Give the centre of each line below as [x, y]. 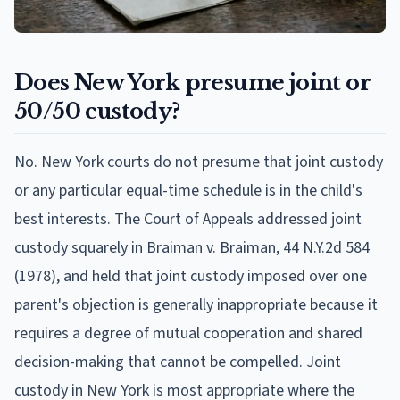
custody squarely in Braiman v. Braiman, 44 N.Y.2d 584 [192, 247]
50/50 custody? [97, 111]
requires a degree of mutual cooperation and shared [188, 333]
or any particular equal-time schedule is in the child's [188, 190]
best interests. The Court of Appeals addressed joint [188, 219]
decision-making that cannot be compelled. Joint [178, 362]
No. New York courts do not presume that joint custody [199, 162]
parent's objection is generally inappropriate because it [196, 304]
